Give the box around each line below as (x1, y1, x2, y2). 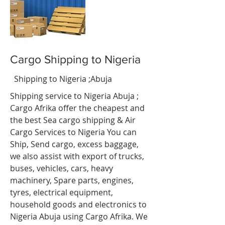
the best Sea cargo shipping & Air (10, 115, 136, 126)
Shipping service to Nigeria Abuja (10, 90, 135, 101)
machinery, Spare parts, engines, (10, 175, 134, 186)
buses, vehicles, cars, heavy (10, 163, 113, 174)
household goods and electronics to (10, 199, 147, 210)
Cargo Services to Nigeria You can (10, 127, 137, 138)
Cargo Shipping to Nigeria (10, 53, 141, 65)
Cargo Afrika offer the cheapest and (10, 102, 145, 114)
